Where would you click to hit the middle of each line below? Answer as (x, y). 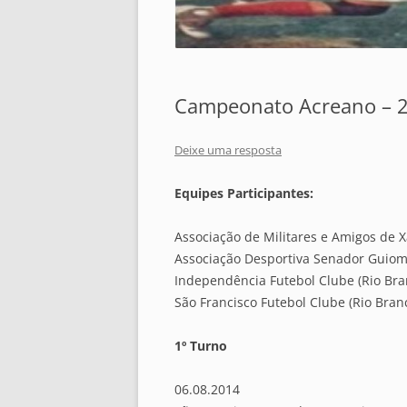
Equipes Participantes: (244, 194)
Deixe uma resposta (228, 150)
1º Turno (201, 346)
